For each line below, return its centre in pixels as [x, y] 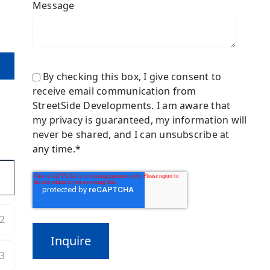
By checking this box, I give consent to [131, 77]
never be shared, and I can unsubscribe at [131, 135]
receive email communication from [114, 91]
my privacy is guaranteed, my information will [140, 120]
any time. [54, 149]
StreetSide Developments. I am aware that [131, 106]
